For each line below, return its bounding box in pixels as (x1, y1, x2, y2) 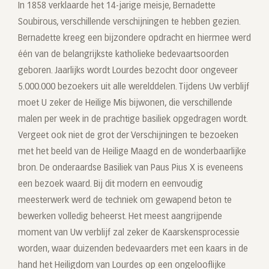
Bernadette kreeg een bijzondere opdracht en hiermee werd (18, 34, 251, 43)
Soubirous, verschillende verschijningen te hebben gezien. (18, 18, 240, 27)
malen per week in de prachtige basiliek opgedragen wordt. (18, 115, 247, 124)
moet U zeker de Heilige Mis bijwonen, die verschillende (18, 99, 232, 108)
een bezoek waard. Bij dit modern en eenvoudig (18, 180, 203, 189)
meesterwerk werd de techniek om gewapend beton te (18, 196, 232, 205)
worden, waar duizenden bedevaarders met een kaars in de (18, 245, 248, 254)
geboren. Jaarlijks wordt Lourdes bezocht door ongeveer (18, 67, 238, 76)
